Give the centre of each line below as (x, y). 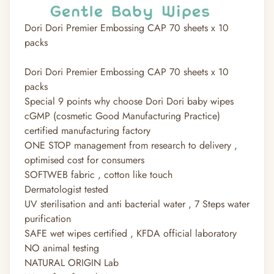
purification (48, 219)
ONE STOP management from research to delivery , (131, 146)
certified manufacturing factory (87, 131)
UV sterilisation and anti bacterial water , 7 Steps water (137, 204)
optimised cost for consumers (84, 160)
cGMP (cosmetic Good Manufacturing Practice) (122, 116)
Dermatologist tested (66, 190)
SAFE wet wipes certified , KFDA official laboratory (131, 234)
